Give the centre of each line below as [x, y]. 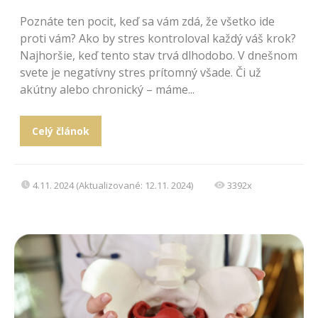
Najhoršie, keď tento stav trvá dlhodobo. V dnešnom [159, 55]
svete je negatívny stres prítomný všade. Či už [141, 72]
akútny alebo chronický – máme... [107, 89]
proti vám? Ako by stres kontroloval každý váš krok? [158, 38]
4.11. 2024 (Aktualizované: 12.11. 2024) [113, 185]
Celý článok [60, 131]
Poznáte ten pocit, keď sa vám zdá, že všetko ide [147, 21]
